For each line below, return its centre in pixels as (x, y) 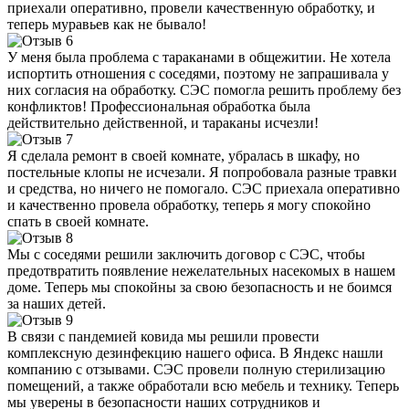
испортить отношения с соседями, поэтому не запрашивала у (198, 73)
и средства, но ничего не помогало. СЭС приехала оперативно (204, 188)
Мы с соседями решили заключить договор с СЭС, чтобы (186, 254)
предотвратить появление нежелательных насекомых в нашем (201, 270)
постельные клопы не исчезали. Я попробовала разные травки (202, 172)
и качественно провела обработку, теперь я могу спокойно (189, 204)
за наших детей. (57, 303)
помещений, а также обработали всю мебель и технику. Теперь (203, 385)
